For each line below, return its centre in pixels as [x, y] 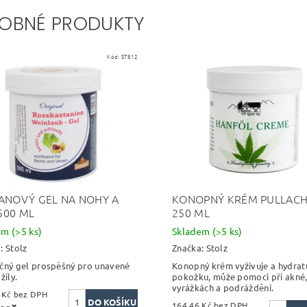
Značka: [189, 248]
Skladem [192, 231]
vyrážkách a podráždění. [223, 287]
